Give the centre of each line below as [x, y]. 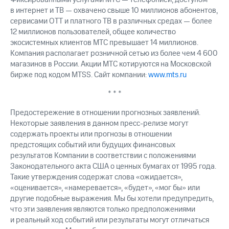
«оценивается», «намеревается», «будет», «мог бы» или [105, 188]
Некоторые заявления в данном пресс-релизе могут [99, 124]
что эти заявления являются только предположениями [103, 210]
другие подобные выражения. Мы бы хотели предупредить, [112, 199]
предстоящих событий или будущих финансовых [93, 145]
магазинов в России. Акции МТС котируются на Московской [111, 64]
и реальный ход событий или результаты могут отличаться [110, 220]
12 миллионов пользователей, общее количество [93, 32]
